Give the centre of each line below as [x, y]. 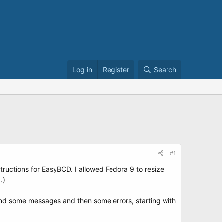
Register [116, 70]
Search [165, 70]
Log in [82, 70]
